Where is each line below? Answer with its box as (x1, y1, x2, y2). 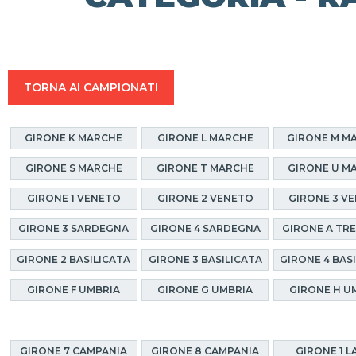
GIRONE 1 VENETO (26, 192, 121, 205)
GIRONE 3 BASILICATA (148, 253, 262, 265)
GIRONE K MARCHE (25, 131, 123, 144)
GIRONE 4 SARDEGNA (149, 222, 261, 235)
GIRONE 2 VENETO (157, 192, 253, 205)
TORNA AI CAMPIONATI (24, 80, 158, 95)
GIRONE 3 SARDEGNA (18, 222, 130, 235)
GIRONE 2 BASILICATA (17, 253, 131, 265)
